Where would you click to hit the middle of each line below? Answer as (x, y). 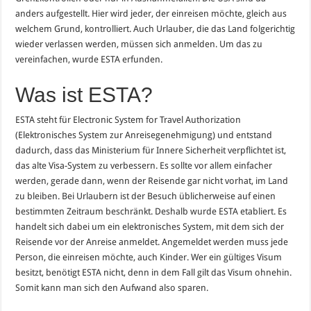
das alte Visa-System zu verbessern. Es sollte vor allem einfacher (144, 165)
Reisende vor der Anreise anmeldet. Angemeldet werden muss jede (152, 242)
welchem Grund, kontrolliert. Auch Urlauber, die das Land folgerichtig (155, 28)
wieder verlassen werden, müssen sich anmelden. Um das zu (139, 44)
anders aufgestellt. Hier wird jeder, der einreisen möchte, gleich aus (151, 13)
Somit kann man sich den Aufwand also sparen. (112, 287)
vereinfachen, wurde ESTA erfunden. (89, 59)
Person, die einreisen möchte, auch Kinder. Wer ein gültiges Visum (149, 257)
